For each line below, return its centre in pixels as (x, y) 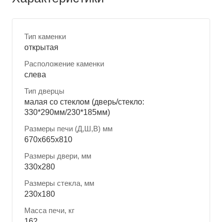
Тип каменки (45, 36)
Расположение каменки (64, 64)
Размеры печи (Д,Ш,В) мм (68, 129)
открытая (41, 47)
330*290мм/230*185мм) (67, 112)
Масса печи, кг (49, 210)
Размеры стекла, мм (59, 183)
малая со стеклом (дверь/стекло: (84, 102)
